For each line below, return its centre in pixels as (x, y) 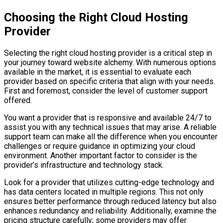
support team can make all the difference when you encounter (111, 136)
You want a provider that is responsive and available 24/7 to (108, 117)
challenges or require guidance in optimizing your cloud (100, 146)
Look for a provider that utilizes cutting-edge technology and (109, 182)
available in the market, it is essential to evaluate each (98, 72)
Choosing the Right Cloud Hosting (96, 17)
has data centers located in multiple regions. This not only (104, 192)
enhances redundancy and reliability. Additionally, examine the (110, 211)
